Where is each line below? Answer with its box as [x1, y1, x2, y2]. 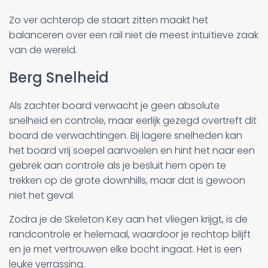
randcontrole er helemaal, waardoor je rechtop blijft [9, 227, 251, 241]
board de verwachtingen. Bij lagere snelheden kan [9, 128, 242, 142]
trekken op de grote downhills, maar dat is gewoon [9, 173, 245, 187]
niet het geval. [9, 188, 75, 202]
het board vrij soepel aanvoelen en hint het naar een [9, 143, 255, 157]
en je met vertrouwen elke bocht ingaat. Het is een [9, 242, 242, 256]
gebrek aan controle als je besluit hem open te [9, 158, 226, 172]
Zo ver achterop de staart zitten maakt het [9, 13, 208, 27]
